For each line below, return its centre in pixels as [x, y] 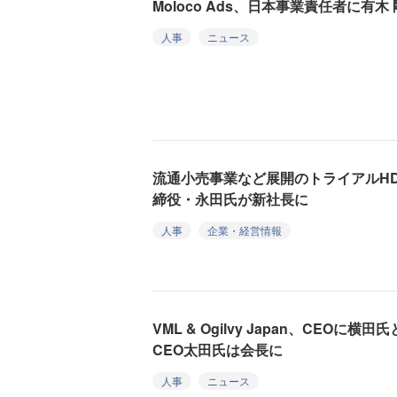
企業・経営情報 [245, 230]
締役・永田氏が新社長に [230, 198]
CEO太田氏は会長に [218, 349]
